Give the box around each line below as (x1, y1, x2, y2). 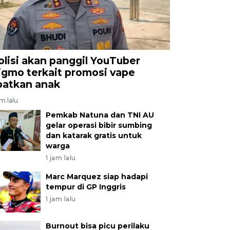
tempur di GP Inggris (45, 182, 126, 191)
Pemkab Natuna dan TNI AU (45, 110, 154, 120)
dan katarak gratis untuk (45, 130, 142, 140)
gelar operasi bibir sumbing (45, 120, 152, 130)
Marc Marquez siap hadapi (45, 171, 148, 181)
